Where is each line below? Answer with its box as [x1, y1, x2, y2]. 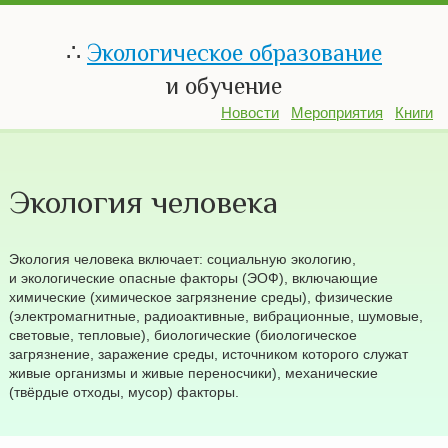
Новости [221, 104, 280, 122]
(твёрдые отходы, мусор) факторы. [8, 384, 239, 401]
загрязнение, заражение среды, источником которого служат [8, 346, 408, 363]
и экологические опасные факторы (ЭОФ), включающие [8, 270, 378, 287]
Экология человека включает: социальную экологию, [8, 251, 356, 268]
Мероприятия [291, 104, 384, 122]
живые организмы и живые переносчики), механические [8, 365, 378, 382]
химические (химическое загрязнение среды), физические [8, 289, 393, 306]
